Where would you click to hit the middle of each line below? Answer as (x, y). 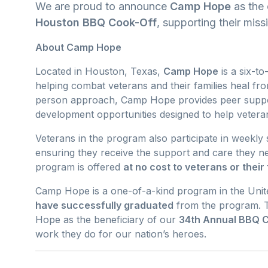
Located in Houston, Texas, (99, 71)
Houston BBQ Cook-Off (96, 22)
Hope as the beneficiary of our (107, 219)
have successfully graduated (104, 205)
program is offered (79, 167)
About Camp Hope (78, 47)
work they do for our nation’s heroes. (121, 234)
